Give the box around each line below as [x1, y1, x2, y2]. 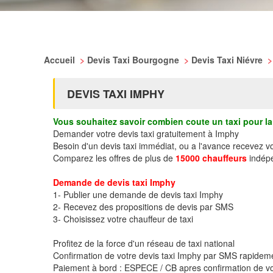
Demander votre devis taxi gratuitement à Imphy [53, 127, 239, 140]
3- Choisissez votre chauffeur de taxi [53, 213, 193, 225]
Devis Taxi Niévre [191, 54, 265, 66]
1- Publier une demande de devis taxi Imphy [53, 188, 223, 200]
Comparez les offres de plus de [53, 152, 175, 164]
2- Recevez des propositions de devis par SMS [53, 200, 233, 213]
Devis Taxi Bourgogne [87, 54, 182, 66]
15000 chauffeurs [175, 152, 247, 164]
